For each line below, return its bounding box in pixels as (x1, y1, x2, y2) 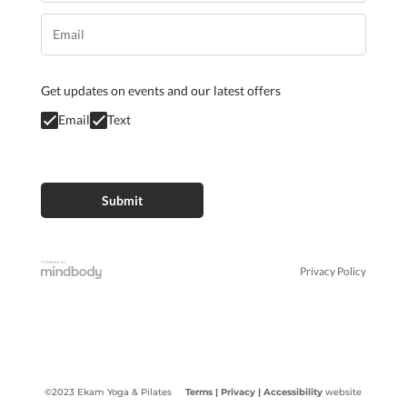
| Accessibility (258, 386, 323, 399)
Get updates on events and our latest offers (40, 82, 281, 98)
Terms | (185, 386, 219, 399)
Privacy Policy (300, 263, 367, 278)
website (323, 386, 362, 399)
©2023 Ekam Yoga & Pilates (45, 386, 186, 399)
